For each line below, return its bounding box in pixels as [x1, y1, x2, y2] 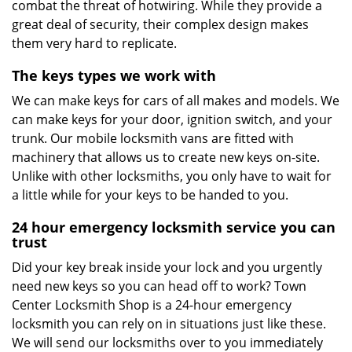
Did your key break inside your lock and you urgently [12, 258, 322, 276]
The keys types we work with [12, 66, 216, 85]
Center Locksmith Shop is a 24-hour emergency [12, 296, 291, 313]
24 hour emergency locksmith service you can [12, 218, 335, 236]
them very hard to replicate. [12, 35, 180, 52]
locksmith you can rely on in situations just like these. [12, 315, 326, 332]
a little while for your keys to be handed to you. [12, 186, 291, 203]
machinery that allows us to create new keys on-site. [12, 148, 320, 166]
